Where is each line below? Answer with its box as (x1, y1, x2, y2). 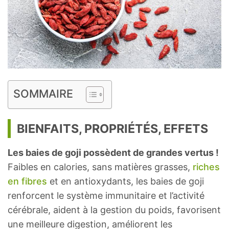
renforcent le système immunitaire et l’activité (8, 190, 204, 201)
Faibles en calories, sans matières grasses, (8, 162, 193, 173)
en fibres (8, 176, 47, 187)
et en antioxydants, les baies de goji (47, 176, 204, 187)
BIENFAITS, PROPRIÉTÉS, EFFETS (17, 121, 208, 136)
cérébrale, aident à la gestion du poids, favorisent (8, 204, 221, 216)
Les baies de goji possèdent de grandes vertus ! (8, 147, 219, 158)
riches (193, 162, 220, 173)
